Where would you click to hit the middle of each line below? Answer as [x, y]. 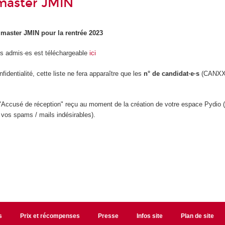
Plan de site [197, 216]
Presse [108, 216]
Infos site [149, 216]
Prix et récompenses [50, 216]
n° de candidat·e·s [172, 73]
